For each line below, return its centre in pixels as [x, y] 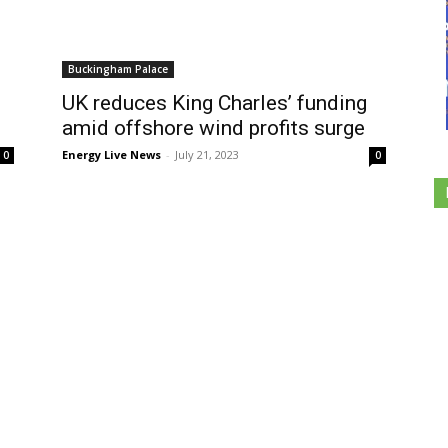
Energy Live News [111, 154]
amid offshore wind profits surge [213, 128]
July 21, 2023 [207, 154]
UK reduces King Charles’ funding [214, 103]
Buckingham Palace [118, 69]
